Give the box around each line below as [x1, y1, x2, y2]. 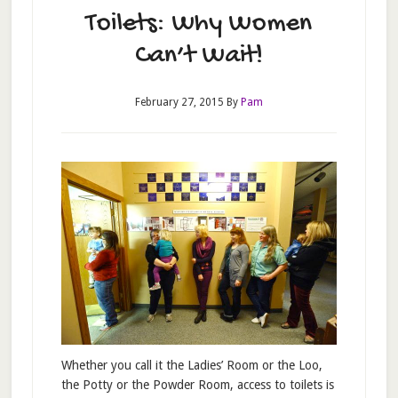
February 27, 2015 [134, 96, 224, 108]
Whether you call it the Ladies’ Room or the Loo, [60, 358, 322, 373]
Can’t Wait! [134, 41, 263, 72]
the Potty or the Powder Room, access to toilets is [60, 378, 334, 393]
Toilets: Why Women [85, 9, 312, 40]
